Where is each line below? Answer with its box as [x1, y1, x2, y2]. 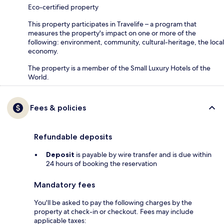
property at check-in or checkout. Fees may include [34, 206, 193, 216]
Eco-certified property [28, 2, 98, 11]
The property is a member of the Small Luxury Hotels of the [28, 63, 210, 72]
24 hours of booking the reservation [46, 158, 157, 168]
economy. [28, 46, 58, 55]
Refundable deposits [34, 131, 112, 141]
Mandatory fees [34, 179, 95, 189]
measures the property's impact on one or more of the [28, 28, 196, 37]
